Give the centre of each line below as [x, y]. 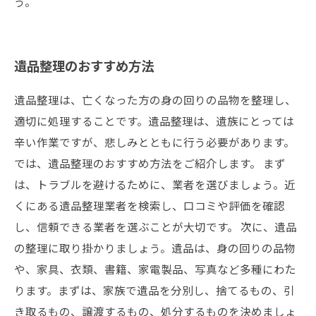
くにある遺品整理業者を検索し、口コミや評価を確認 [150, 205]
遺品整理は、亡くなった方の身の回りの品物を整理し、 [155, 99]
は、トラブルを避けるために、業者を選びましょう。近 [155, 184]
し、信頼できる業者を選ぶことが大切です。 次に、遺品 [156, 226]
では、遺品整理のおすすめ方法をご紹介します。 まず [150, 163]
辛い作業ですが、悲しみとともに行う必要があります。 [154, 142]
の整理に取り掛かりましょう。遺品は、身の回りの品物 [155, 248]
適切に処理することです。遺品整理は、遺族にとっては [154, 121]
